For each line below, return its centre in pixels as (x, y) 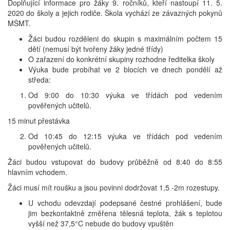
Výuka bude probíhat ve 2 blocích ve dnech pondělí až (125, 70)
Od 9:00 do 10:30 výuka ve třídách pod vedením (125, 95)
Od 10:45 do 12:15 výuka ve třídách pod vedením (125, 136)
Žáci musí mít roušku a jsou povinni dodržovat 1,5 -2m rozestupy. (114, 188)
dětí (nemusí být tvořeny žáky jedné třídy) (96, 49)
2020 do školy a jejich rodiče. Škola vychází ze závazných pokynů (115, 13)
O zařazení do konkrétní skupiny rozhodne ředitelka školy (121, 59)
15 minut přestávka (39, 121)
